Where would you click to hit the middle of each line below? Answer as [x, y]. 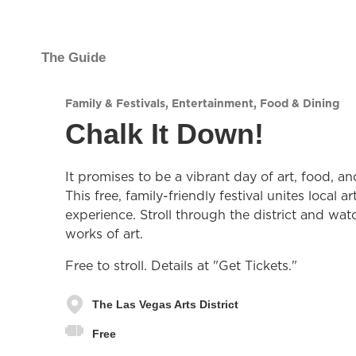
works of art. [104, 234]
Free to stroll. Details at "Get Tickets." [181, 265]
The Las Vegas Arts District [165, 304]
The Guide [74, 58]
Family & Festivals [115, 103]
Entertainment [213, 103]
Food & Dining [300, 103]
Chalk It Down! [164, 134]
